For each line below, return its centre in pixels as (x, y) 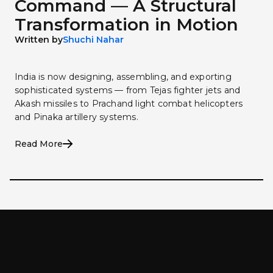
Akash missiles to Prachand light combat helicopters (129, 103)
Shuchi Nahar (93, 39)
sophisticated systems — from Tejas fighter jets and (128, 90)
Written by (39, 39)
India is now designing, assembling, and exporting (123, 76)
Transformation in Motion (126, 24)
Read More (39, 144)
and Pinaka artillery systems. (76, 117)
